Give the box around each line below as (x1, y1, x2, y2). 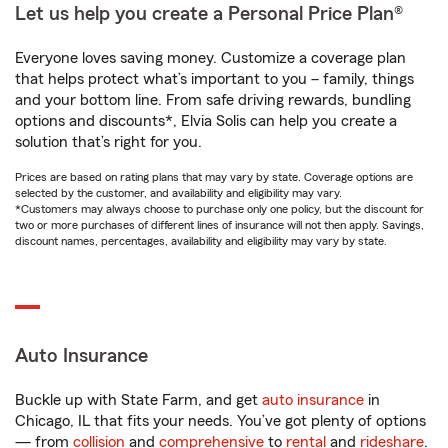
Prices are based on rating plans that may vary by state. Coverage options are (15, 171, 413, 183)
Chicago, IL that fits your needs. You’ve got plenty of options (15, 413, 426, 429)
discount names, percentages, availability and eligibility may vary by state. (15, 235, 387, 247)
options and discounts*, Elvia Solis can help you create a (15, 113, 397, 129)
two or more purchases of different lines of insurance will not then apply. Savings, (15, 219, 424, 231)
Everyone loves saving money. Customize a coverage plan (15, 50, 406, 66)
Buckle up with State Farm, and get (15, 392, 262, 408)
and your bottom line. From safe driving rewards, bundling (15, 92, 411, 108)
